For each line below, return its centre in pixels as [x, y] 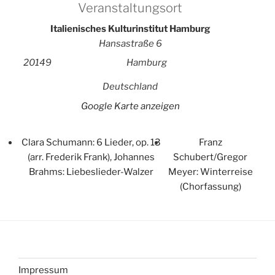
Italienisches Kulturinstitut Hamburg [130, 29]
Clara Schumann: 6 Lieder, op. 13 [91, 143]
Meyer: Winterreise [210, 172]
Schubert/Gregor [211, 157]
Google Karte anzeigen [130, 106]
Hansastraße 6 [130, 43]
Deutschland [130, 87]
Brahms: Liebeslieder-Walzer [91, 172]
